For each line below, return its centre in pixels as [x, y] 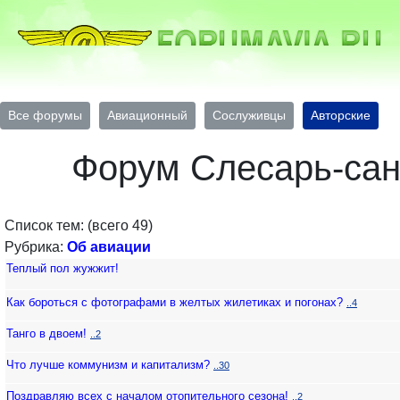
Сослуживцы [249, 115]
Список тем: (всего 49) [79, 225]
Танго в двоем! [46, 333]
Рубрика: [36, 247]
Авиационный [147, 115]
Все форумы [45, 115]
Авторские [341, 115]
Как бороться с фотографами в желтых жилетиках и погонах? [175, 302]
